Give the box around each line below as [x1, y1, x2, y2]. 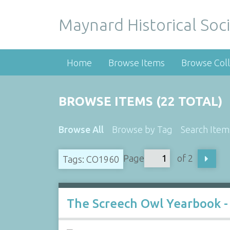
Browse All [58, 124, 104, 135]
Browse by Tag [111, 124, 172, 135]
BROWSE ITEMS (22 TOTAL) [58, 94, 222, 108]
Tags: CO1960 [62, 154, 119, 164]
